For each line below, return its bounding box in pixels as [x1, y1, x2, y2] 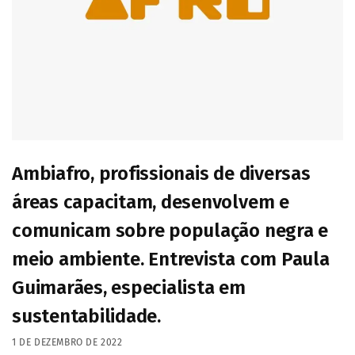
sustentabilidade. [12, 305, 161, 328]
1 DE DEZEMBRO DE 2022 [12, 336, 123, 348]
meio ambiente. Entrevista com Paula [12, 248, 330, 271]
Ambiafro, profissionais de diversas [12, 162, 311, 185]
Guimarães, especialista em [12, 277, 246, 300]
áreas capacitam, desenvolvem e [12, 191, 289, 214]
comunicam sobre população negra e [12, 219, 329, 242]
